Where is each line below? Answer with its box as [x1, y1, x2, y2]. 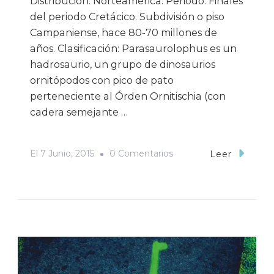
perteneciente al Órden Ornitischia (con [30, 90, 226, 102]
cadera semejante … [30, 106, 128, 118]
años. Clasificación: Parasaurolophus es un [30, 42, 237, 54]
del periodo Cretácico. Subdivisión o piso [30, 10, 224, 23]
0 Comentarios [109, 148, 173, 160]
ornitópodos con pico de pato [30, 74, 174, 86]
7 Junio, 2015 [40, 148, 94, 160]
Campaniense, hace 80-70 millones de [30, 26, 217, 39]
